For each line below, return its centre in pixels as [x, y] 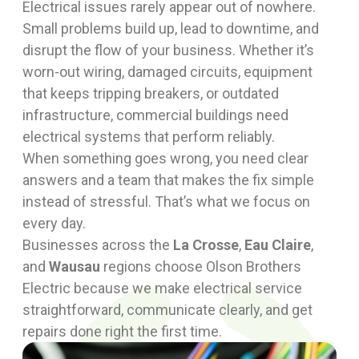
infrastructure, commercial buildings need [155, 115]
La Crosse [206, 245]
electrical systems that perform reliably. [149, 137]
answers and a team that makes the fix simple [168, 180]
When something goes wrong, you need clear [165, 158]
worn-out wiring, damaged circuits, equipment [167, 72]
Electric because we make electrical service [162, 288]
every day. [54, 223]
